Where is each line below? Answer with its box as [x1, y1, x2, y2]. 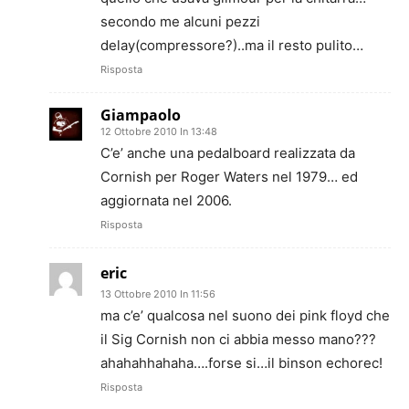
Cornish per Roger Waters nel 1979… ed [100, 168, 358, 185]
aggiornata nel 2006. [100, 192, 232, 209]
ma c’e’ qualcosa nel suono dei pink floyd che [100, 307, 390, 324]
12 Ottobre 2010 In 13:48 [100, 125, 217, 138]
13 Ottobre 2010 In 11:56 [100, 288, 215, 300]
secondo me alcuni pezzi [100, 13, 260, 30]
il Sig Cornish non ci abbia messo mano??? [100, 330, 376, 348]
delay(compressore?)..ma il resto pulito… [100, 37, 363, 54]
